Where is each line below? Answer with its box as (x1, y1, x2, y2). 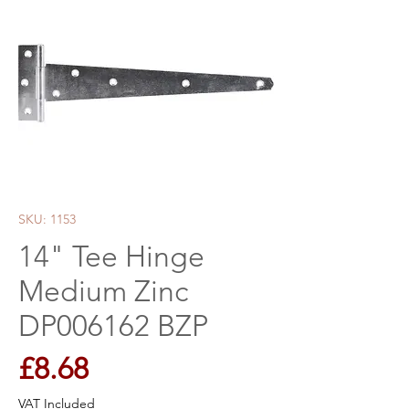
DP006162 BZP (18, 309, 208, 343)
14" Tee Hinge (18, 239, 204, 274)
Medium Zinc (18, 274, 188, 309)
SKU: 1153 (18, 211, 76, 227)
